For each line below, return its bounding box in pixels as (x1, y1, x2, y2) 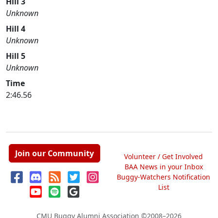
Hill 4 (6, 23, 25, 34)
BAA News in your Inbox (124, 162, 203, 171)
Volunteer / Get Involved (124, 151, 203, 161)
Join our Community (15, 148, 94, 159)
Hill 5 (6, 51, 25, 61)
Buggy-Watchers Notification (117, 172, 210, 182)
